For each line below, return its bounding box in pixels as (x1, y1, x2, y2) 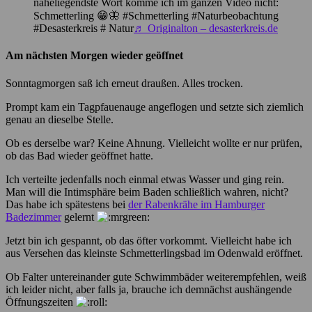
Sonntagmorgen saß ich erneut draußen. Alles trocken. (6, 77, 243, 89)
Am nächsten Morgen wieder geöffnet (6, 49, 183, 62)
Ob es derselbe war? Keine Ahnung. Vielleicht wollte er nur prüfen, (6, 136, 302, 149)
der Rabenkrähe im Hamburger (128, 198, 265, 210)
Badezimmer (6, 210, 61, 223)
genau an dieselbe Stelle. (6, 113, 114, 125)
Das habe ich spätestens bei (6, 198, 128, 210)
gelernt (61, 210, 97, 223)
